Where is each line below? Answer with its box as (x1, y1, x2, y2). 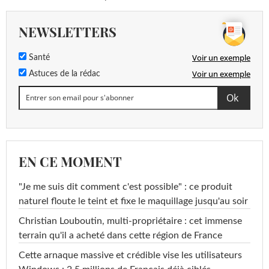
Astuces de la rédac (26, 69, 100, 78)
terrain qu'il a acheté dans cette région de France (19, 230, 222, 240)
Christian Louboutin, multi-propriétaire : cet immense (19, 216, 242, 226)
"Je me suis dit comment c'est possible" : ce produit (19, 181, 232, 192)
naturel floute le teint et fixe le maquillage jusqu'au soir (19, 196, 248, 206)
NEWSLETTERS (19, 22, 116, 41)
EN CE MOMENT (19, 152, 122, 171)
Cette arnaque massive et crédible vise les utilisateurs (19, 250, 242, 260)
